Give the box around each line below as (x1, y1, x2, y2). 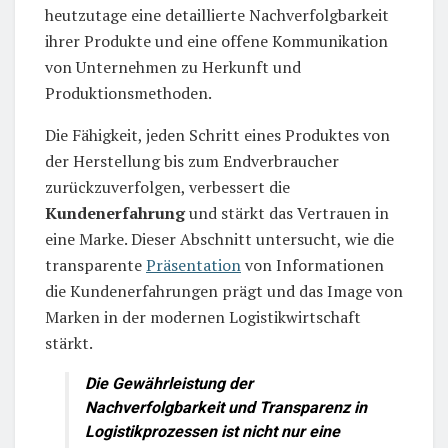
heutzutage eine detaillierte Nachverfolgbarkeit (45, 3, 389, 26)
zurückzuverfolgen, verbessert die (45, 175, 290, 198)
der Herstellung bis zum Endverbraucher (45, 149, 339, 172)
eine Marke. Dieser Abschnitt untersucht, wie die (45, 227, 394, 250)
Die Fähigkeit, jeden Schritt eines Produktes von (45, 123, 390, 146)
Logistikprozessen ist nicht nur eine (85, 421, 340, 441)
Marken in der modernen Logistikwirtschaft (45, 305, 361, 328)
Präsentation (146, 253, 241, 276)
